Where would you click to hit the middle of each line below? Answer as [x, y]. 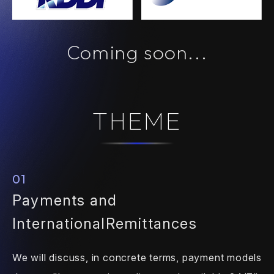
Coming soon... [137, 52]
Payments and [65, 200]
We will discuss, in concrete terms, [97, 257]
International [59, 223]
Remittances [151, 223]
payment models [222, 257]
